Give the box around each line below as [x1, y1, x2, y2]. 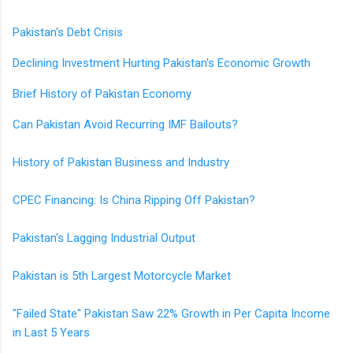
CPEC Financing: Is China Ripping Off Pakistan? [13, 192, 255, 207]
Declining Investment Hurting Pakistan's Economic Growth [13, 55, 310, 70]
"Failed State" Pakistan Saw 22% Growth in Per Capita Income [13, 306, 330, 321]
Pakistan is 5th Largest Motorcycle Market [13, 268, 231, 283]
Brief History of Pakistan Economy [13, 86, 191, 101]
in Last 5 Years [13, 325, 90, 340]
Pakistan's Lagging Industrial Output [13, 230, 195, 245]
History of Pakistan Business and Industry [13, 154, 229, 169]
